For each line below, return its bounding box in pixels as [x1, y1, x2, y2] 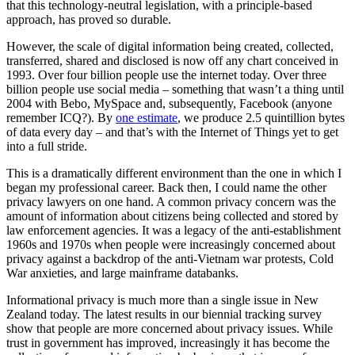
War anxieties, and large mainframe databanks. [6, 265, 239, 280]
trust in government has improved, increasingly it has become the [6, 335, 330, 349]
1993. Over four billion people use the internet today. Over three [6, 67, 326, 82]
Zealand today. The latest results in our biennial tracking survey [6, 307, 322, 321]
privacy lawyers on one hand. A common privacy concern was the [6, 194, 336, 208]
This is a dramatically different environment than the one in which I [6, 166, 342, 180]
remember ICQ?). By [6, 110, 116, 124]
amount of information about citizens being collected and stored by [6, 208, 338, 223]
